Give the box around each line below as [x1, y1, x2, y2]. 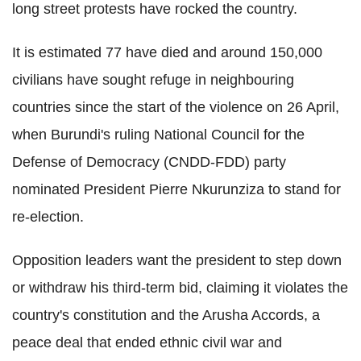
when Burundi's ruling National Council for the [12, 127, 305, 143]
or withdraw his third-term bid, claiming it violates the [12, 280, 348, 296]
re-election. [12, 209, 84, 225]
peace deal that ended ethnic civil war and [12, 334, 282, 351]
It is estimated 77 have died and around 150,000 [12, 44, 322, 60]
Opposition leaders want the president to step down [12, 252, 342, 268]
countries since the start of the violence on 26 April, [12, 99, 339, 115]
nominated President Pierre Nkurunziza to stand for [12, 181, 341, 197]
